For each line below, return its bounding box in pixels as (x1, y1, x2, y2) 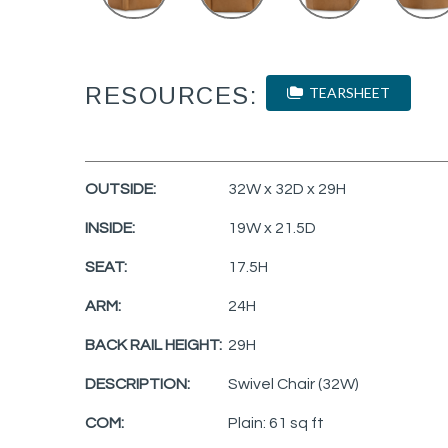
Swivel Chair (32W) (228, 375, 359, 392)
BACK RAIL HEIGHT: (85, 336, 222, 353)
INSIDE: (85, 219, 135, 236)
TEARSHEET (303, 84, 390, 102)
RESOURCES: (85, 82, 257, 110)
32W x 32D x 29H (228, 180, 346, 197)
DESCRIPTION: (85, 375, 190, 392)
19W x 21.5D (228, 219, 316, 236)
